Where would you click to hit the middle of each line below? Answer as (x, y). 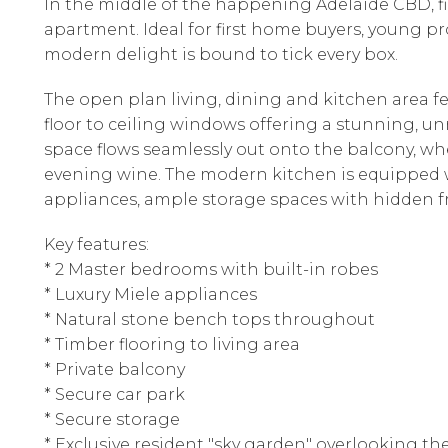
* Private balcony (114, 369)
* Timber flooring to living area (172, 344)
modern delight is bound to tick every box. (221, 54)
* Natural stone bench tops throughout (209, 319)
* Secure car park (114, 394)
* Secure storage (112, 419)
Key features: (96, 244)
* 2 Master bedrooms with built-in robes (211, 269)
